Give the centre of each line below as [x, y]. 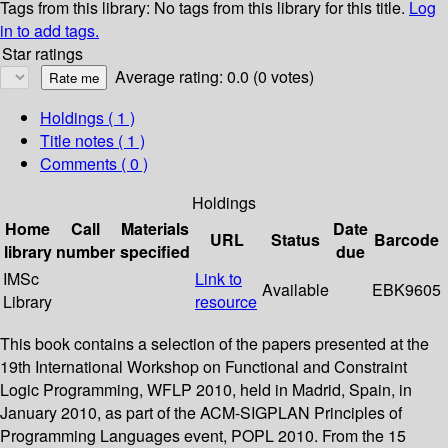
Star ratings [42, 54]
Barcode [406, 240]
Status [295, 240]
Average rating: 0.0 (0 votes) [214, 77]
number [85, 252]
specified [155, 252]
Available [295, 290]
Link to [218, 279]
